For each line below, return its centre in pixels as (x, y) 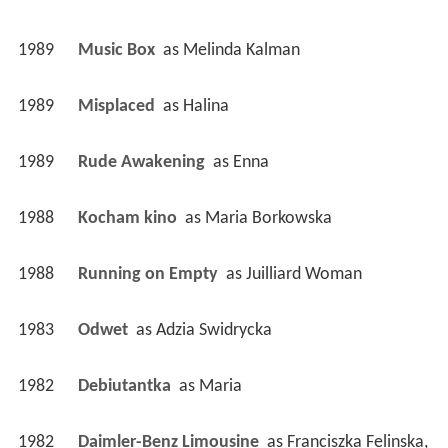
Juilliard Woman (303, 275)
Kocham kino (129, 219)
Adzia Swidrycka (213, 331)
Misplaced (118, 107)
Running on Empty (149, 275)
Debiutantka (126, 387)
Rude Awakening (143, 163)
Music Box (118, 51)
